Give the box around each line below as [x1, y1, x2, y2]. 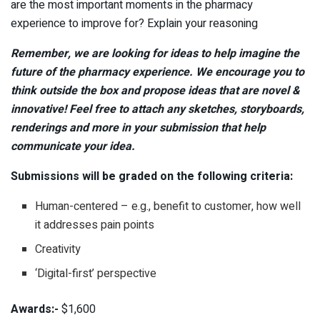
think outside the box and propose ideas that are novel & [11, 81, 300, 99]
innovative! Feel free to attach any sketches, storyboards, [11, 100, 304, 118]
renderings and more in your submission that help [11, 119, 266, 136]
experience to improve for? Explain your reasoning [11, 14, 258, 32]
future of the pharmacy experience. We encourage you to [11, 63, 304, 81]
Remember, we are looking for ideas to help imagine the [11, 44, 299, 62]
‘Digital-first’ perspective [35, 264, 157, 282]
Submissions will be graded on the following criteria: [11, 167, 293, 185]
